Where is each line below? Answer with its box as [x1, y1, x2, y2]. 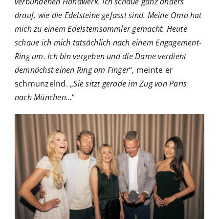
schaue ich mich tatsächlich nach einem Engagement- [15, 37, 201, 48]
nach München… [15, 92, 72, 103]
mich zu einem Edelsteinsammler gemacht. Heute [15, 23, 187, 35]
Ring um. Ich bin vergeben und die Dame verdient [15, 51, 187, 62]
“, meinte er [129, 65, 174, 76]
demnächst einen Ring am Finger [15, 65, 130, 76]
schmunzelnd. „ [15, 78, 74, 89]
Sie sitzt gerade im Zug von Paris [73, 78, 187, 89]
